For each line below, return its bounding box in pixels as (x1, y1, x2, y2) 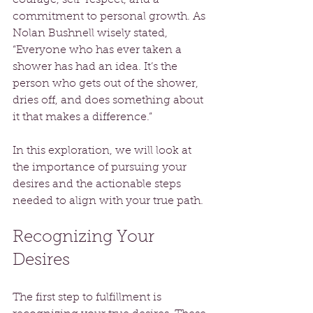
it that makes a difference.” (13, 111, 155, 123)
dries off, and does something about (13, 94, 206, 106)
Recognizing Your (13, 228, 159, 246)
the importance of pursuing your (13, 161, 189, 173)
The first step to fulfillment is (13, 291, 164, 303)
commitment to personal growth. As (13, 10, 208, 22)
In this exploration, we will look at (13, 145, 194, 156)
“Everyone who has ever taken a (13, 44, 184, 56)
